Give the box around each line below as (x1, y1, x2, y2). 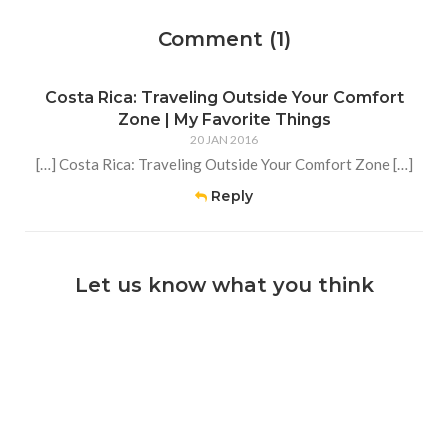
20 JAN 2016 (190, 132, 258, 147)
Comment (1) (157, 27, 291, 51)
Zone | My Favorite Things (117, 110, 331, 129)
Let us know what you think (74, 273, 374, 297)
